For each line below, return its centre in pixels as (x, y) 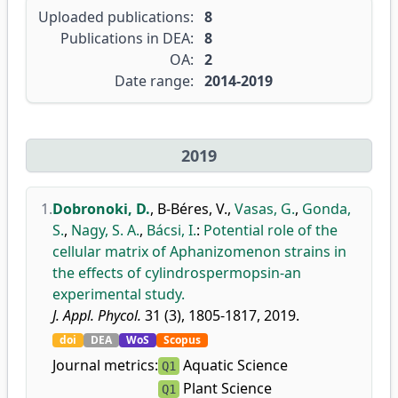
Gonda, (326, 209)
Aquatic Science (234, 365)
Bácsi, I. (171, 230)
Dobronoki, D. (101, 209)
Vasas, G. (265, 209)
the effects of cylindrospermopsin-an (177, 273)
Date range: (154, 81)
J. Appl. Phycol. (97, 315)
